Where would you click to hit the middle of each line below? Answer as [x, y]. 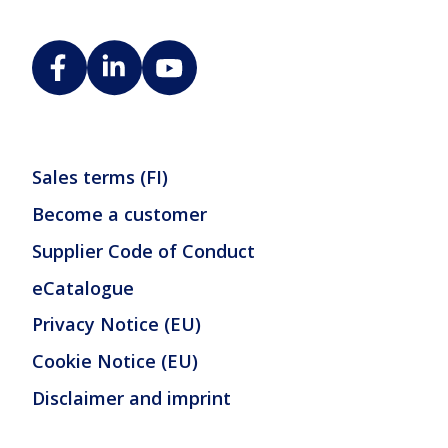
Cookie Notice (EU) [115, 361]
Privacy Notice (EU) [116, 324]
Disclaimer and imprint [131, 398]
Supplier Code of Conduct [143, 250]
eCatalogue [83, 287]
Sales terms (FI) [100, 176]
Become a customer [119, 213]
